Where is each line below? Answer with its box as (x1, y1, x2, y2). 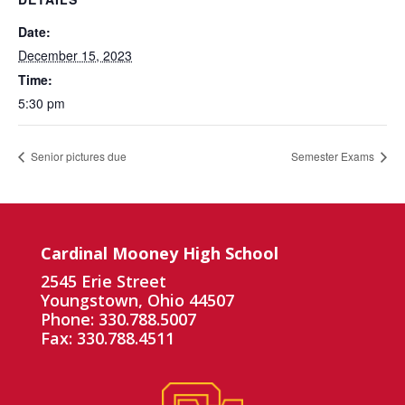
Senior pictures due (28, 147, 127, 164)
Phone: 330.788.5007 (40, 307, 196, 330)
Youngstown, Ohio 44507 (40, 288, 234, 311)
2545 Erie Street (40, 269, 166, 292)
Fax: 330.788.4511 (40, 326, 174, 349)
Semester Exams (291, 147, 377, 164)
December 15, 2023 (18, 46, 132, 64)
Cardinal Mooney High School (40, 241, 278, 264)
